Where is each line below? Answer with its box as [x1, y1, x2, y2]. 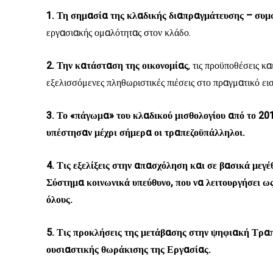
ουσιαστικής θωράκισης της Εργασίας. [46, 243, 211, 257]
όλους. [46, 193, 73, 207]
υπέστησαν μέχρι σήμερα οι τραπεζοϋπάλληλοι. [46, 126, 245, 140]
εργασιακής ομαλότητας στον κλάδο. [46, 26, 191, 40]
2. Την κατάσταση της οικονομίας [46, 58, 188, 73]
